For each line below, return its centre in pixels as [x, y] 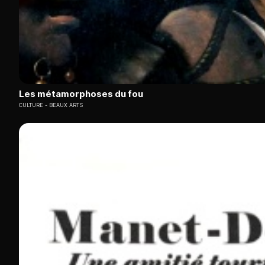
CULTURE [31, 105]
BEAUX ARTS [66, 105]
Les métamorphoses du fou [81, 94]
